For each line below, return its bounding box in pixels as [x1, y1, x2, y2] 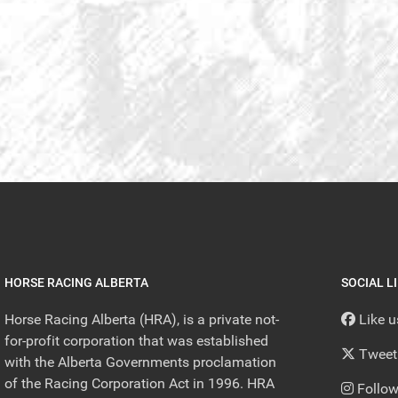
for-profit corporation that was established [4, 332, 269, 350]
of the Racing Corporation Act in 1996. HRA [4, 375, 275, 393]
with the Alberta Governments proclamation [4, 354, 277, 371]
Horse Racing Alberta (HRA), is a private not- [4, 311, 280, 329]
